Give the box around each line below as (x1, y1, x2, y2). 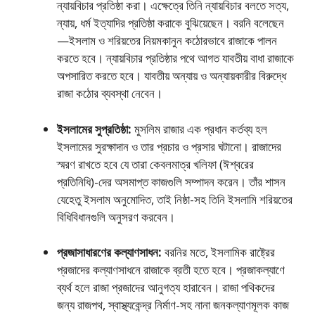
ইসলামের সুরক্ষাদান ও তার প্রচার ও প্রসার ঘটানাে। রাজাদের (57, 138, 281, 155)
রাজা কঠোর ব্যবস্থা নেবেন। (57, 85, 162, 101)
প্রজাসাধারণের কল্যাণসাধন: (57, 244, 162, 260)
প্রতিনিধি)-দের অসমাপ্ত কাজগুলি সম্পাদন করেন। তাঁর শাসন (57, 173, 285, 190)
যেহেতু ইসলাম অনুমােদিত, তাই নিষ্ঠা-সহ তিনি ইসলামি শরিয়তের (57, 191, 292, 207)
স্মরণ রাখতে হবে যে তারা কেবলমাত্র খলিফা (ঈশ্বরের (57, 155, 254, 172)
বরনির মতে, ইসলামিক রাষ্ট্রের (162, 244, 275, 260)
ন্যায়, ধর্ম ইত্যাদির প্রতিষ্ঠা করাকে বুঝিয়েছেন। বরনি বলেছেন (57, 15, 284, 31)
